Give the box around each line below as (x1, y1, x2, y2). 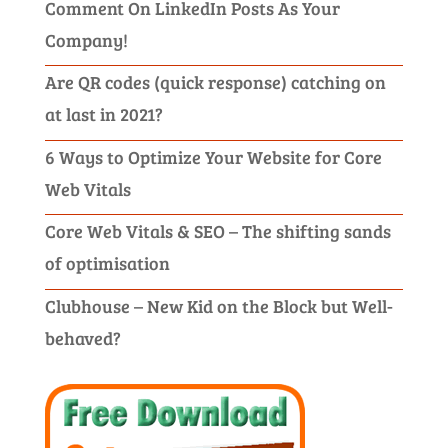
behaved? (44, 325, 121, 350)
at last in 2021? (44, 102, 163, 127)
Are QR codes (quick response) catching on (44, 70, 386, 95)
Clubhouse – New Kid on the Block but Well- (44, 293, 393, 318)
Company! (44, 27, 128, 52)
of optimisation (44, 251, 170, 276)
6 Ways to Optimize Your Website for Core (44, 144, 382, 169)
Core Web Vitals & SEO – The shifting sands (44, 219, 391, 244)
